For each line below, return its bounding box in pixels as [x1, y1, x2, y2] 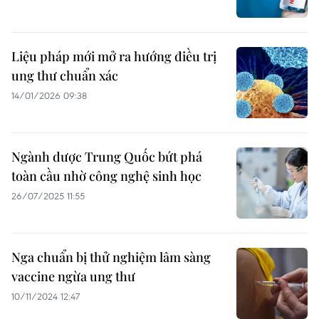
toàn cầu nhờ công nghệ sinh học [11, 167, 202, 184]
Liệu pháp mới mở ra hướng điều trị [11, 48, 216, 65]
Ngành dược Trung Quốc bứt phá [11, 148, 202, 165]
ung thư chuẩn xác [11, 67, 118, 84]
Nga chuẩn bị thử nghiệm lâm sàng [11, 249, 211, 266]
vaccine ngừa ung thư [11, 268, 135, 285]
